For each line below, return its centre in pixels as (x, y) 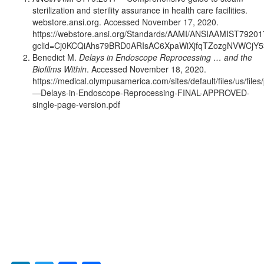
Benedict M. (56, 57)
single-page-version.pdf (76, 104)
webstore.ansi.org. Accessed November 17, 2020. (126, 22)
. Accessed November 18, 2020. (146, 69)
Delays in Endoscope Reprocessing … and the (166, 57)
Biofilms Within (60, 69)
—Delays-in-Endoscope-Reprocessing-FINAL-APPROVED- (141, 92)
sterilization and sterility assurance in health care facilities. (140, 10)
